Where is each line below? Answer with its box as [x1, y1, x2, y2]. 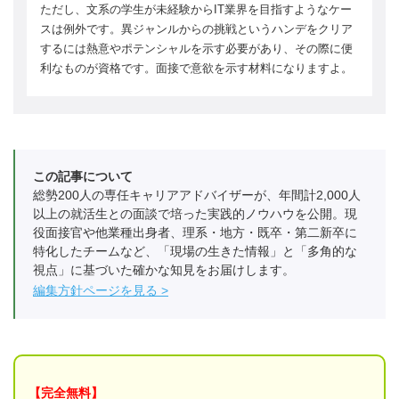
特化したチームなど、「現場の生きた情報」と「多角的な [33, 243, 357, 258]
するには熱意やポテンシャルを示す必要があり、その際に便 [40, 41, 353, 55]
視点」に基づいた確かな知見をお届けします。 [33, 262, 295, 277]
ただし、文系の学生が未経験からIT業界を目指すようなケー [40, 2, 352, 16]
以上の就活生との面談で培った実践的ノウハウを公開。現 [33, 206, 357, 221]
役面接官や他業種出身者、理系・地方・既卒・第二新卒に [33, 224, 357, 240]
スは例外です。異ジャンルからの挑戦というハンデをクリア [40, 21, 353, 36]
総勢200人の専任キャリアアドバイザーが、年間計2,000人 [33, 187, 361, 202]
